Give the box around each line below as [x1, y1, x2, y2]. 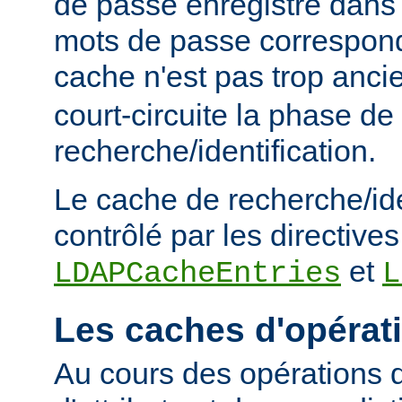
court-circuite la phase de [54, 97, 394, 132]
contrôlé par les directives [54, 217, 399, 252]
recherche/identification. [54, 133, 376, 168]
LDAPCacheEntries [54, 256, 341, 291]
